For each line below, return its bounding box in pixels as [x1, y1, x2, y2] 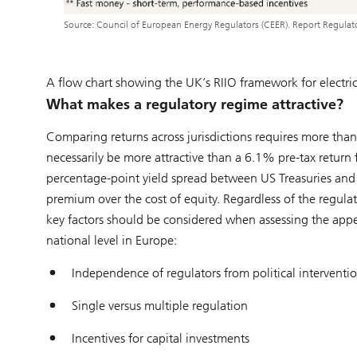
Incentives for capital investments [71, 330, 249, 346]
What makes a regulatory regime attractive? [45, 95, 343, 113]
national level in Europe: [45, 232, 177, 248]
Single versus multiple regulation [71, 297, 248, 313]
